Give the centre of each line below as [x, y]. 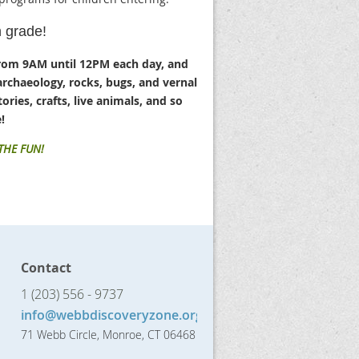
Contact [46, 268]
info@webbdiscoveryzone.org [112, 315]
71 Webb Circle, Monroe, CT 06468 [108, 335]
